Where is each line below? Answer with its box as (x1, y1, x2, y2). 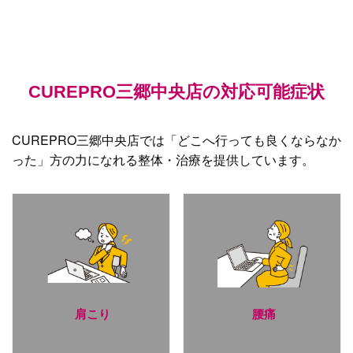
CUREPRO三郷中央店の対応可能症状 (28, 81, 325, 102)
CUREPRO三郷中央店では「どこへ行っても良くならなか (12, 130, 341, 149)
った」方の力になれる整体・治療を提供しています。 (12, 150, 314, 169)
